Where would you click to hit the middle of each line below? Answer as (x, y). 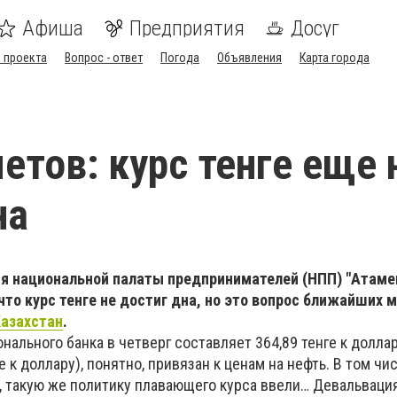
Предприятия (187, 28)
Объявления (249, 58)
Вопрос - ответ (104, 58)
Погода (180, 58)
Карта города (335, 58)
